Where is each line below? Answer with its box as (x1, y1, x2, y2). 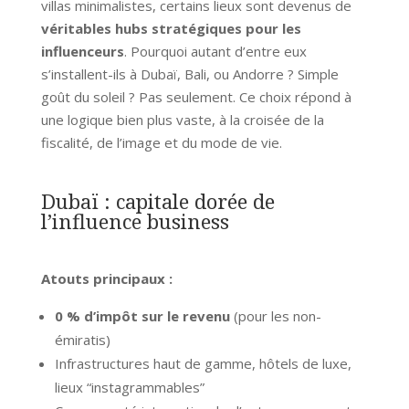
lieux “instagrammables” (54, 377, 204, 396)
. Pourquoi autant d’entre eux (123, 41, 307, 60)
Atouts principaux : (40, 268, 173, 288)
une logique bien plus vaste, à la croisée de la (40, 110, 324, 129)
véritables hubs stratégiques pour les (40, 18, 301, 37)
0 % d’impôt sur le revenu (54, 306, 230, 325)
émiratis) (54, 330, 110, 349)
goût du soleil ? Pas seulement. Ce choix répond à (40, 87, 351, 106)
